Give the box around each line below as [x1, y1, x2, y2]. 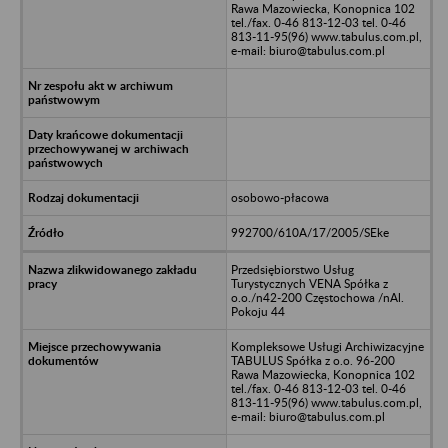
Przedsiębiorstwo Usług [230, 261, 354, 277]
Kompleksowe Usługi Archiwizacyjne [230, 338, 424, 354]
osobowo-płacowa [230, 189, 329, 205]
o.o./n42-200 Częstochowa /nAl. [230, 289, 404, 305]
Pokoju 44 [230, 303, 285, 319]
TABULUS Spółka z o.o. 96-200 [230, 352, 395, 368]
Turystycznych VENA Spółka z [230, 275, 388, 291]
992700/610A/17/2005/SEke [230, 224, 389, 240]
